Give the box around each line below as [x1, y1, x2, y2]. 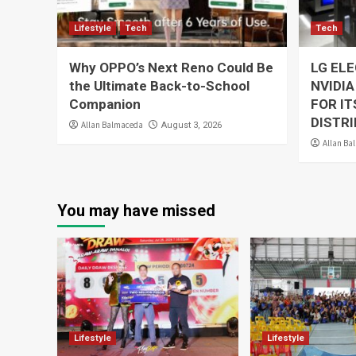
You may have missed [57, 201, 215, 220]
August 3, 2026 [161, 120, 222, 130]
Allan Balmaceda [81, 119, 143, 130]
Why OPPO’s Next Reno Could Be [69, 60, 273, 75]
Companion [69, 96, 141, 112]
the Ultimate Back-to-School [69, 78, 250, 94]
